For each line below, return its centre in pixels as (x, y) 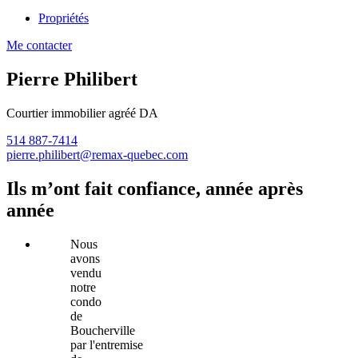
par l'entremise (107, 344)
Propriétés (64, 18)
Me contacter (39, 45)
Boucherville (103, 330)
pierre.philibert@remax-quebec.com (97, 154)
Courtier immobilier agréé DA (82, 113)
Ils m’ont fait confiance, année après (155, 188)
